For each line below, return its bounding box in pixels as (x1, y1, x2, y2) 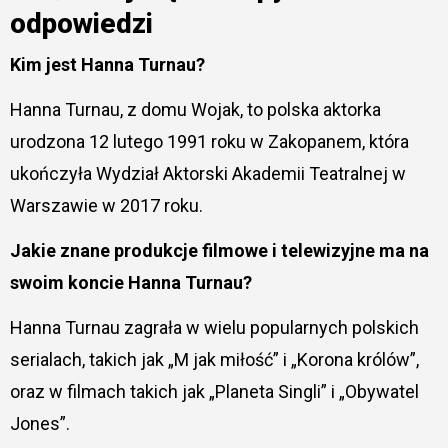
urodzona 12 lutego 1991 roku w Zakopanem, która (9, 130, 409, 152)
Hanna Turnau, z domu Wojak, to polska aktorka (9, 98, 381, 120)
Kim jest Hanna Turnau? (20, 53, 205, 75)
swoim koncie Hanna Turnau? (9, 271, 252, 293)
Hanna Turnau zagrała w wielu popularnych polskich (9, 316, 419, 338)
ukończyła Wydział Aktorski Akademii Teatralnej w (9, 162, 406, 184)
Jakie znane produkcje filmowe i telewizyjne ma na (9, 239, 429, 261)
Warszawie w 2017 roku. (9, 194, 203, 216)
